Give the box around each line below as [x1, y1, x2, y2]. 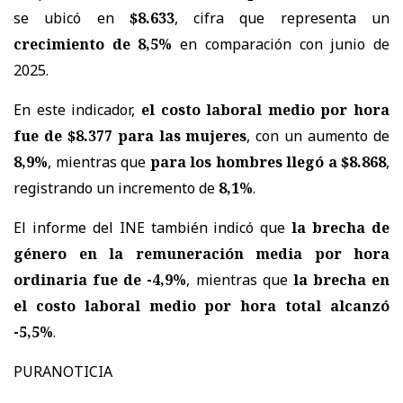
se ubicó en [13, 7, 130, 28]
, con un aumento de [246, 125, 390, 146]
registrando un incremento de [13, 177, 219, 198]
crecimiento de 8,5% [13, 33, 173, 54]
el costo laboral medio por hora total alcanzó [13, 295, 390, 316]
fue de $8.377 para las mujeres [13, 125, 247, 146]
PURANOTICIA [13, 361, 112, 381]
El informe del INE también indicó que [13, 217, 292, 237]
